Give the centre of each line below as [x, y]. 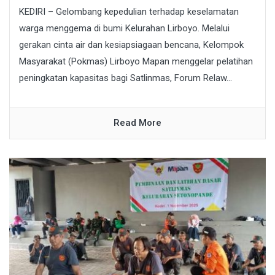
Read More [137, 123]
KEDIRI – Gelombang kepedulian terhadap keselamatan [129, 12]
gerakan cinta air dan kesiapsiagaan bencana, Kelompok [131, 45]
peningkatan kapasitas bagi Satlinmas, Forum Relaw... [126, 78]
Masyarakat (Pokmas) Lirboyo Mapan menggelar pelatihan [136, 62]
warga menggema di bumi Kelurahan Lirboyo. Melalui [124, 29]
